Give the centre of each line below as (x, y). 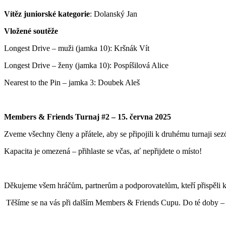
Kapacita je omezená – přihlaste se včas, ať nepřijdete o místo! (103, 151)
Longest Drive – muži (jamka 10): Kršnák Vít (77, 48)
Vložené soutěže (31, 31)
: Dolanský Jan (114, 14)
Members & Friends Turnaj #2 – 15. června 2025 (88, 117)
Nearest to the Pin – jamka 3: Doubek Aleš (72, 82)
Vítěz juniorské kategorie (47, 14)
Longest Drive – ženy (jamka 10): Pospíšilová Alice (86, 65)
